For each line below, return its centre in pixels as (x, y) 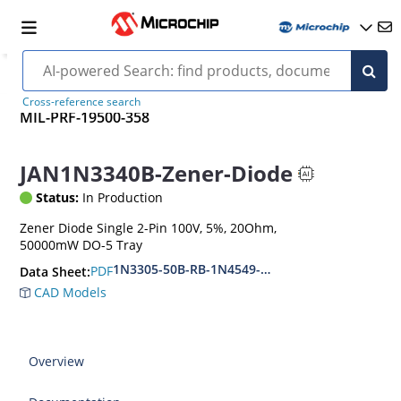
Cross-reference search (81, 102)
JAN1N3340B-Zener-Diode (157, 174)
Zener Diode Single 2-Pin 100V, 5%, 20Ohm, (149, 227)
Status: (58, 197)
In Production (121, 197)
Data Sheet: (55, 271)
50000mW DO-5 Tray (81, 244)
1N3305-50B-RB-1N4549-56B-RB (209, 269)
